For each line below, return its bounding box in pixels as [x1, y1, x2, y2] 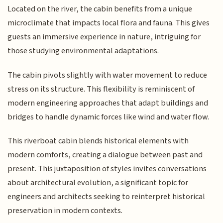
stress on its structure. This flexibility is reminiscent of [7, 83, 195, 95]
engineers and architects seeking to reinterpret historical [7, 191, 206, 203]
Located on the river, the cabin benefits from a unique [7, 3, 193, 15]
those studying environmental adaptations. [7, 45, 159, 57]
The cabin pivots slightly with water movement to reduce [7, 69, 208, 81]
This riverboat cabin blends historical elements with [7, 135, 189, 147]
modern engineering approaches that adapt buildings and [7, 97, 209, 109]
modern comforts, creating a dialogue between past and [7, 149, 203, 161]
